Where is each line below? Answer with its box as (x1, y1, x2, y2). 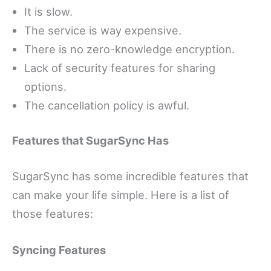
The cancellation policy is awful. (24, 99, 189, 113)
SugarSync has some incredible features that (12, 169, 249, 183)
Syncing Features (12, 243, 106, 256)
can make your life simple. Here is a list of (12, 188, 229, 201)
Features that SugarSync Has (12, 134, 169, 148)
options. (24, 80, 67, 94)
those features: (12, 206, 93, 220)
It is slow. (24, 5, 73, 19)
